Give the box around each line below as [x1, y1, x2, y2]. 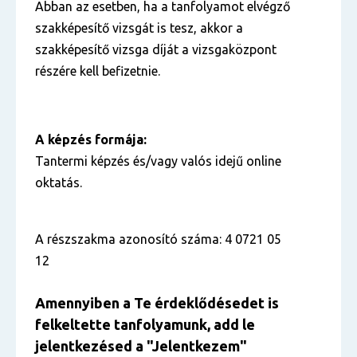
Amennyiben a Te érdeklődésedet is [35, 295, 279, 311]
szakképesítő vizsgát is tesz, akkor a [35, 21, 243, 35]
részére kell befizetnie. [35, 64, 160, 78]
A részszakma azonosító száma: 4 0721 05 [35, 232, 281, 246]
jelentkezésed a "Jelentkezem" [35, 338, 247, 354]
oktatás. [35, 175, 82, 190]
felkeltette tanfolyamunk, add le [35, 316, 255, 332]
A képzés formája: [35, 132, 147, 147]
